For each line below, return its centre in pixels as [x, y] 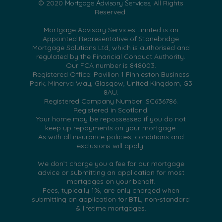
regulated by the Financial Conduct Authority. [111, 57]
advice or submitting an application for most [111, 173]
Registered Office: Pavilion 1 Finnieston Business [111, 75]
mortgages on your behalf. [111, 182]
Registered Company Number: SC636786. [111, 101]
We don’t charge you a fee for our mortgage [111, 164]
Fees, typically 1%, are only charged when [111, 191]
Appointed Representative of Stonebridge [111, 39]
